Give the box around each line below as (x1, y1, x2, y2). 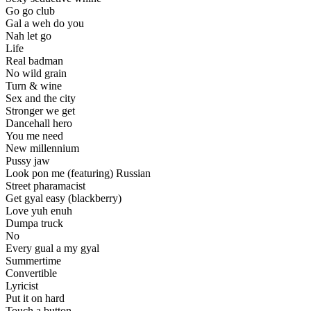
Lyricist (6, 280, 38, 292)
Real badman (6, 55, 63, 67)
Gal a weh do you (6, 17, 84, 30)
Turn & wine (6, 80, 62, 92)
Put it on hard (6, 292, 65, 305)
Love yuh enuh (6, 205, 72, 217)
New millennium (6, 142, 79, 155)
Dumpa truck (6, 217, 63, 230)
